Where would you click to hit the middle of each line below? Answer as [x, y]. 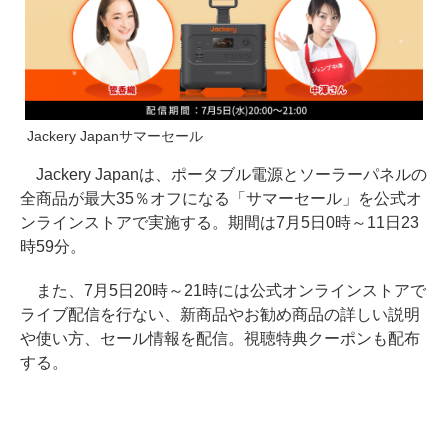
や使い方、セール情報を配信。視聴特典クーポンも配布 [220, 339]
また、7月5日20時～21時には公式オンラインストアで [223, 291]
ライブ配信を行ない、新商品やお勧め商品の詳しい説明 [220, 315]
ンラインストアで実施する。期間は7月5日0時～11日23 [219, 223]
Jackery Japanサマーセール [115, 136]
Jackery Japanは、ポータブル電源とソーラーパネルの [223, 175]
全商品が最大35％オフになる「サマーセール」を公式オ [221, 199]
